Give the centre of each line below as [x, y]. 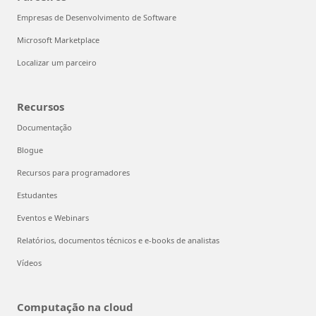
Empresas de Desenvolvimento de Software [97, 17]
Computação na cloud [75, 306]
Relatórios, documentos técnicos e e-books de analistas [118, 240]
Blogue [30, 150]
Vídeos [29, 262]
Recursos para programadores [73, 172]
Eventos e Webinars [53, 217]
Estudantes [37, 195]
